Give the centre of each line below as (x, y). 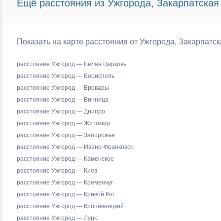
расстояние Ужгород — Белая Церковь (71, 64)
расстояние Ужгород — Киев (57, 171)
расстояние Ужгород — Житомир (63, 123)
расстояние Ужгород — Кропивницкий (70, 206)
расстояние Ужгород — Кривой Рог (65, 194)
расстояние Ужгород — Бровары (63, 88)
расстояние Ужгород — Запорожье (66, 135)
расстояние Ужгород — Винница (62, 100)
